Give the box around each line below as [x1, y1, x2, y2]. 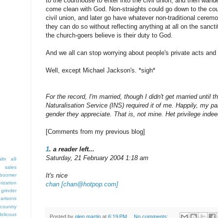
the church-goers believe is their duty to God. [46, 31, 173, 39]
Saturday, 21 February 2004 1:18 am [46, 154, 148, 162]
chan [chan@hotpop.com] [46, 180, 118, 188]
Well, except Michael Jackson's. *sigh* [46, 66, 155, 74]
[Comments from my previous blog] [46, 127, 145, 135]
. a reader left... [49, 145, 94, 153]
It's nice [46, 171, 68, 179]
